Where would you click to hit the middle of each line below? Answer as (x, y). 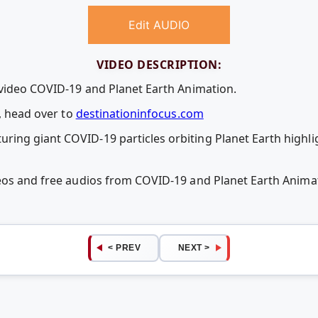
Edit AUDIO (159, 25)
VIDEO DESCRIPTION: (159, 65)
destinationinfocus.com (139, 113)
